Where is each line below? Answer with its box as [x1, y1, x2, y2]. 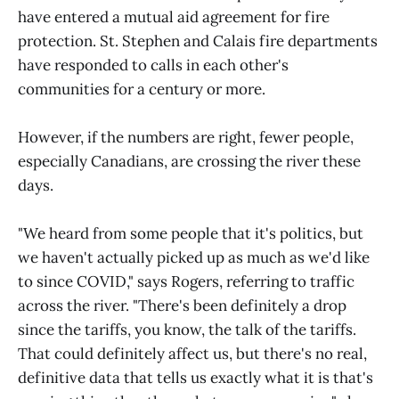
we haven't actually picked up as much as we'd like [18, 248, 370, 268]
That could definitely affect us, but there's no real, [18, 344, 367, 364]
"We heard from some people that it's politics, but [18, 224, 363, 244]
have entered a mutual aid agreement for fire [18, 6, 330, 27]
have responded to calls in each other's [18, 54, 289, 75]
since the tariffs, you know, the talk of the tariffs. [18, 320, 356, 340]
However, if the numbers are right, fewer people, [18, 127, 354, 148]
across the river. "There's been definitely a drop [18, 296, 346, 316]
